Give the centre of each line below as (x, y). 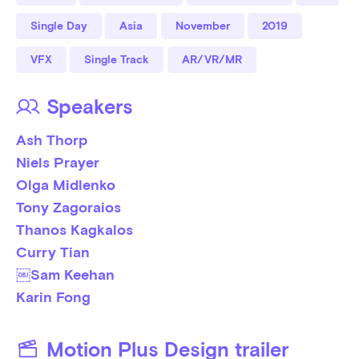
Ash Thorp (51, 140)
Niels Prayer (57, 163)
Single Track (117, 60)
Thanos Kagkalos (74, 230)
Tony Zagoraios (68, 208)
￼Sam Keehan (65, 275)
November (202, 26)
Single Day (58, 26)
